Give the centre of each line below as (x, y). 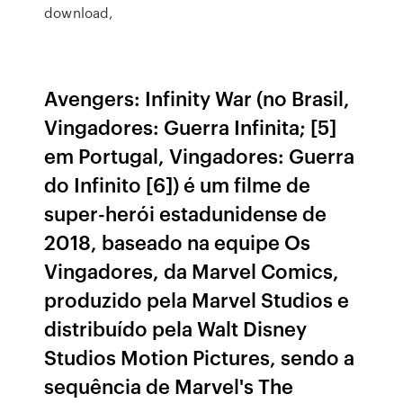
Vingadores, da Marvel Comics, (192, 270)
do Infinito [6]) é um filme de (178, 184)
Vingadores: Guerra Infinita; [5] (191, 126)
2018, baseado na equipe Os (178, 242)
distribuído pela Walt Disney (176, 328)
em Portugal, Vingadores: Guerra (200, 155)
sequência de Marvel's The (169, 385)
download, (79, 13)
